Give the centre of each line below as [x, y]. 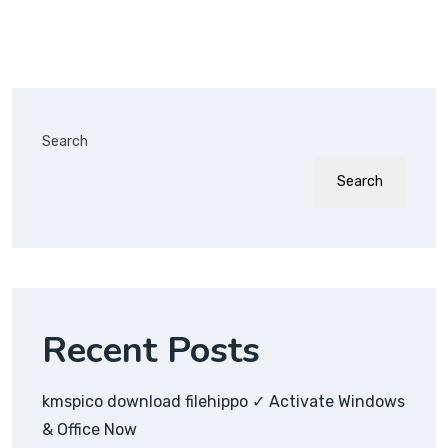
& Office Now [89, 430]
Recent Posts [151, 351]
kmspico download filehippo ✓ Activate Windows [223, 402]
